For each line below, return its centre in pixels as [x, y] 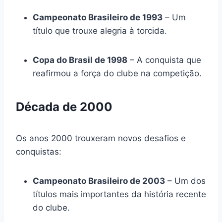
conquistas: [39, 151]
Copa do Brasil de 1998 [80, 60]
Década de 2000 [64, 107]
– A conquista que [164, 60]
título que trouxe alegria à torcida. [100, 30]
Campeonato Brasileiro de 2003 [99, 181]
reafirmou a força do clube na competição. [117, 73]
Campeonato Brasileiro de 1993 [98, 17]
